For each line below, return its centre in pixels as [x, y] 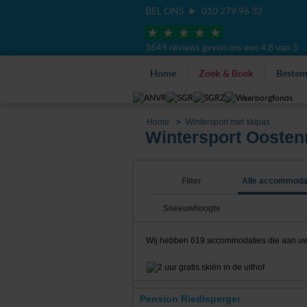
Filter [192, 181]
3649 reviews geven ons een [203, 48]
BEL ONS [165, 11]
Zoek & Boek [226, 73]
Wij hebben [168, 241]
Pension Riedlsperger [190, 298]
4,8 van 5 [279, 47]
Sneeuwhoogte [192, 209]
